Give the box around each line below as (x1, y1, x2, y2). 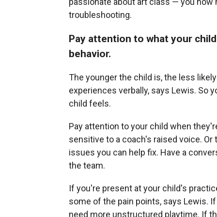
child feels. (69, 98, 111, 108)
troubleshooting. (69, 10, 132, 20)
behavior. (69, 47, 111, 60)
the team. (69, 160, 105, 170)
